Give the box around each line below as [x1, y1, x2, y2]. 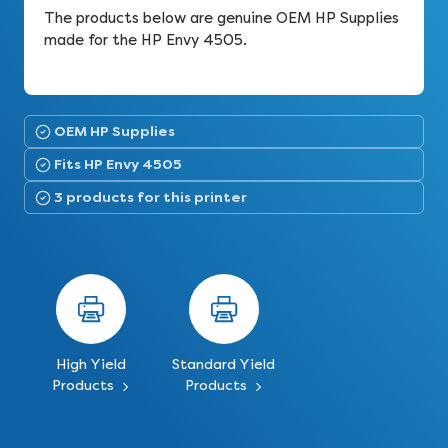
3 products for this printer [54, 188, 247, 206]
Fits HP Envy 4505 [54, 155, 182, 173]
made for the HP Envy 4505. [44, 31, 247, 49]
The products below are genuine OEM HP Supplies [44, 9, 399, 27]
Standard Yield [172, 356, 276, 373]
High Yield [55, 356, 126, 373]
